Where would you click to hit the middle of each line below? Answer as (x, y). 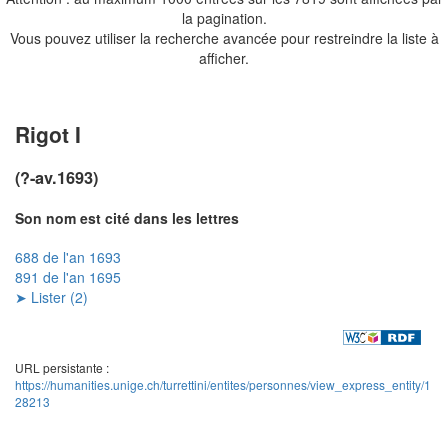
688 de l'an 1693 (68, 256)
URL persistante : (62, 368)
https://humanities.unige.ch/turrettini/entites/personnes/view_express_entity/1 (223, 385)
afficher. (224, 57)
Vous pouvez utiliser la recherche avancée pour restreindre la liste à (224, 37)
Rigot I (48, 133)
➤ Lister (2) (51, 296)
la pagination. (224, 17)
